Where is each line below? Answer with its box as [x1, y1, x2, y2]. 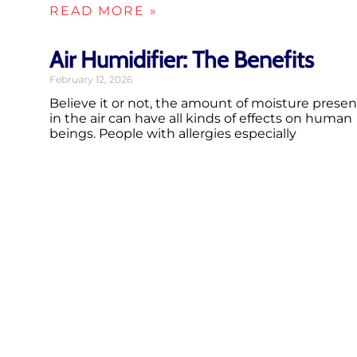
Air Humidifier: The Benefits [49, 45, 314, 73]
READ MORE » [49, 2, 158, 18]
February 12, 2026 [49, 73, 132, 85]
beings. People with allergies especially [49, 125, 296, 141]
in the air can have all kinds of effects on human [49, 110, 352, 126]
